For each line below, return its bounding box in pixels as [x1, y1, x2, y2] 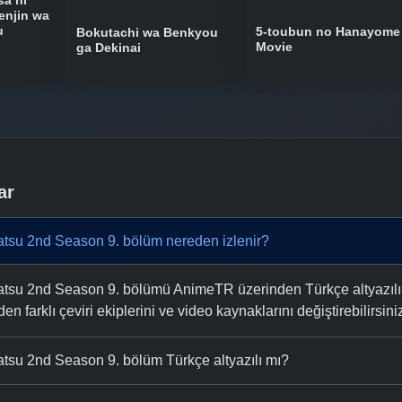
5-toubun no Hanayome [256, 24, 400, 39]
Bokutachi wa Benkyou [76, 25, 218, 39]
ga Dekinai [76, 40, 141, 55]
